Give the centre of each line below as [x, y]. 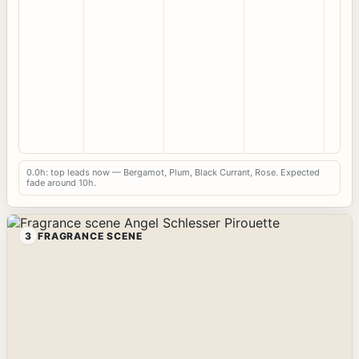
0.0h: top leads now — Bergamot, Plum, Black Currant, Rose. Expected [173, 173]
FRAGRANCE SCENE [90, 236]
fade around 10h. [61, 183]
